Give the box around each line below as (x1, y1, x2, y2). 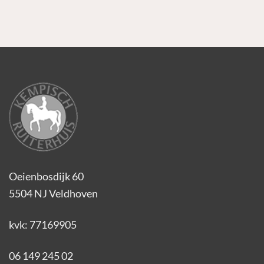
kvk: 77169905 (9, 217, 77, 231)
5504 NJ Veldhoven (9, 187, 98, 200)
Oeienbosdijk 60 (9, 170, 84, 183)
